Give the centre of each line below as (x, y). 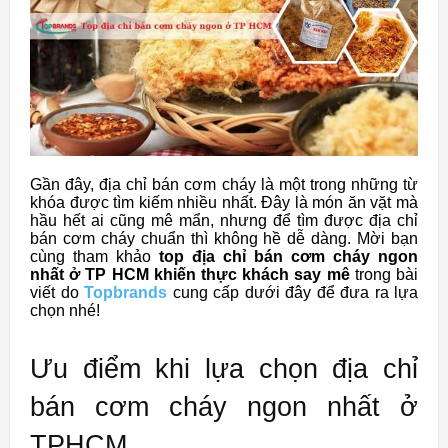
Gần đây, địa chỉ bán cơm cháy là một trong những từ (224, 184)
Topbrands (125, 292)
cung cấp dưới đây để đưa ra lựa (292, 292)
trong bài (384, 274)
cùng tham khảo (94, 256)
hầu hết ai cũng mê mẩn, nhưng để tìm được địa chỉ (224, 220)
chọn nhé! (65, 310)
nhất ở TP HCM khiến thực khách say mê (190, 274)
